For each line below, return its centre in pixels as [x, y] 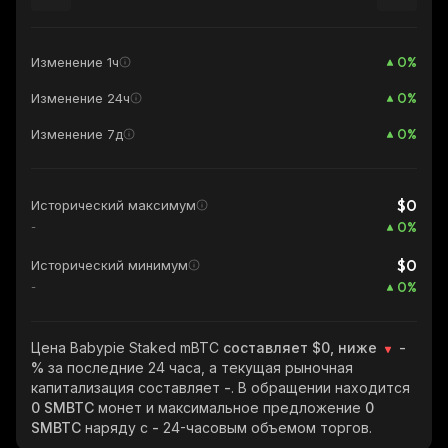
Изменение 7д [77, 134]
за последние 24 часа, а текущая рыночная [200, 367]
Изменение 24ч [80, 98]
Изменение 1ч [75, 62]
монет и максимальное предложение [231, 407]
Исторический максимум [113, 205]
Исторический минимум [109, 265]
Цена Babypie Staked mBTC [127, 347]
